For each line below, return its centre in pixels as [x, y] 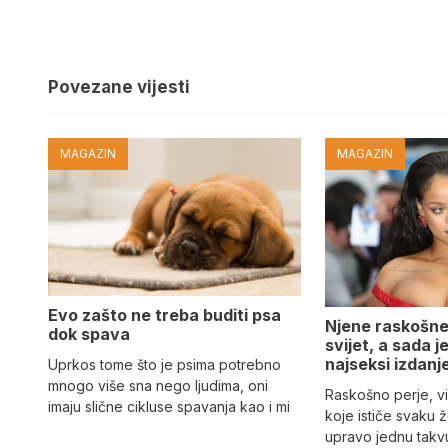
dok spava [89, 334]
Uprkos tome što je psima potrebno [164, 365]
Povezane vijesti [119, 87]
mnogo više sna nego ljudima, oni [158, 386]
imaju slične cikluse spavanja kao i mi [169, 407]
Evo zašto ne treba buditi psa [164, 315]
